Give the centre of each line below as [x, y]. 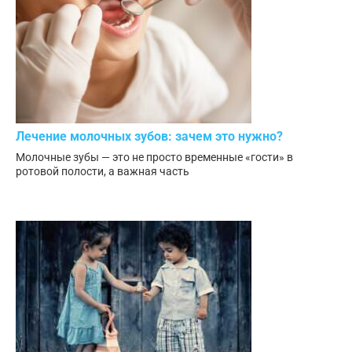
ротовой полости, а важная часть [103, 171]
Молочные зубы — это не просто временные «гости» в [154, 157]
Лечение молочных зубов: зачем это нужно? [149, 136]
